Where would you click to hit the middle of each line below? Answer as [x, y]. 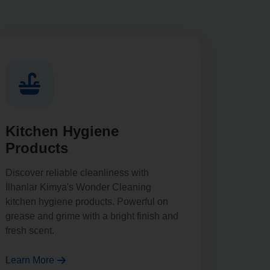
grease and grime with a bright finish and [92, 216]
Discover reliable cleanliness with [77, 173]
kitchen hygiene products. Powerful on [87, 202]
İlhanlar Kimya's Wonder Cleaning [78, 187]
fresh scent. [30, 231]
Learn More [30, 260]
